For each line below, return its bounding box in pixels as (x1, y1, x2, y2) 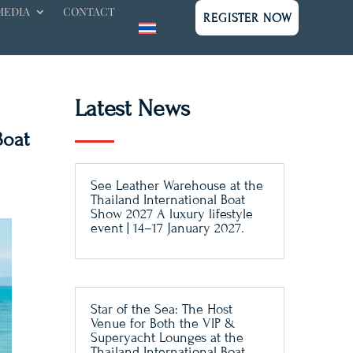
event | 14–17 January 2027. (90, 219, 244, 236)
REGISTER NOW (203, 11, 293, 25)
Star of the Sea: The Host (90, 300, 232, 318)
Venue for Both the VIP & (90, 314, 236, 332)
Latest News (74, 95, 190, 122)
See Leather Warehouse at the (90, 176, 263, 194)
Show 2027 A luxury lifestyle (90, 205, 253, 222)
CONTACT (63, 4, 116, 19)
